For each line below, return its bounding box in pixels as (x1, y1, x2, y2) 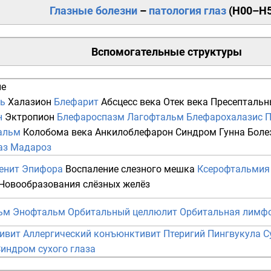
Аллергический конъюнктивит (23, 228, 161, 240)
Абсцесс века (101, 96, 161, 108)
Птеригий (163, 228, 205, 240)
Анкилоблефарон (95, 126, 173, 139)
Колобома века (23, 126, 93, 139)
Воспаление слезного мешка (65, 163, 195, 175)
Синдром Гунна (175, 126, 245, 139)
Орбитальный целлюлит (68, 206, 177, 218)
